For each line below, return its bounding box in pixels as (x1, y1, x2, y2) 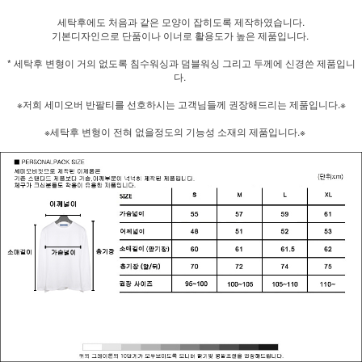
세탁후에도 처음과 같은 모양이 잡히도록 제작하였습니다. (57, 14, 305, 28)
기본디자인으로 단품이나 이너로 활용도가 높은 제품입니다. (51, 27, 311, 42)
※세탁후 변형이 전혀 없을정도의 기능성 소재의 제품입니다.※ (42, 124, 320, 138)
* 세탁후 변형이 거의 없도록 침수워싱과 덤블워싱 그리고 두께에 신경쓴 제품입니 (6, 55, 356, 69)
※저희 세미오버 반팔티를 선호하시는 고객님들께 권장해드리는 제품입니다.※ (14, 96, 348, 111)
